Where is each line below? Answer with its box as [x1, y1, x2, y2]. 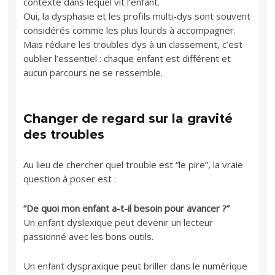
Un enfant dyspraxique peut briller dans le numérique [23, 259, 248, 272]
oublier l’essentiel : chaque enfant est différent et [23, 52, 231, 64]
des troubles [23, 126, 105, 142]
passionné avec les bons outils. [23, 230, 154, 242]
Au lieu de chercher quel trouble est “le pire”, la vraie [23, 158, 244, 171]
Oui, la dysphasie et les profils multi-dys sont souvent [23, 9, 251, 22]
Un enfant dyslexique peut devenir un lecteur [23, 215, 214, 228]
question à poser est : [23, 172, 117, 185]
